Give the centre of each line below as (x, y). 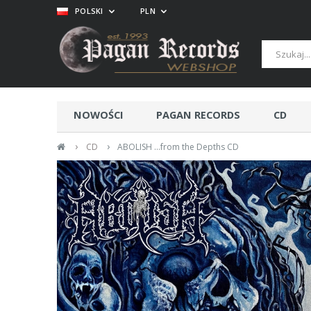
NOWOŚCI (98, 115)
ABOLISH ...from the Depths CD (178, 147)
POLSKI (90, 11)
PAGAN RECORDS (199, 115)
